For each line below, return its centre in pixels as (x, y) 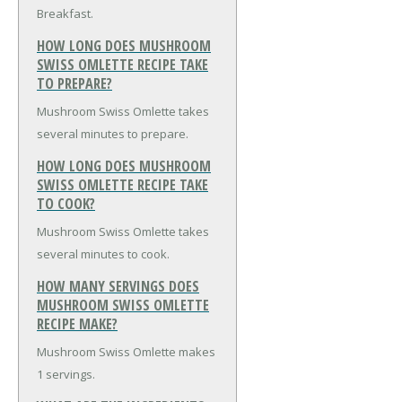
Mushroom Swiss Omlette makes (126, 352)
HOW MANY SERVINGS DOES (118, 287)
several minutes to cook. (103, 254)
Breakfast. (65, 13)
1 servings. (66, 375)
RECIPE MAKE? (77, 324)
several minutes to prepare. (113, 134)
